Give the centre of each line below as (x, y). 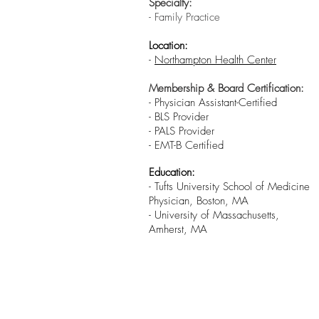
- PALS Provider (182, 131)
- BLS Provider (179, 117)
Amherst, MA (178, 229)
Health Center (246, 60)
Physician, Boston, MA (199, 201)
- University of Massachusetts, (214, 215)
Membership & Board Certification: (226, 88)
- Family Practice (184, 17)
